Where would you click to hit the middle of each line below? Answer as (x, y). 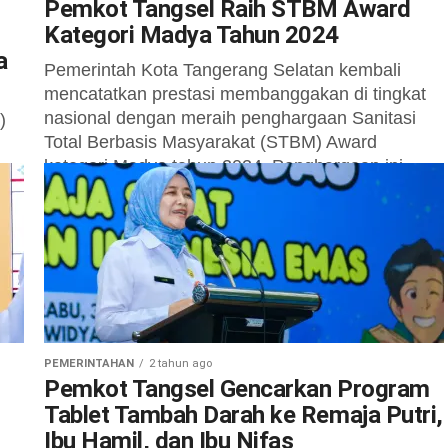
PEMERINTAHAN (89, 363)
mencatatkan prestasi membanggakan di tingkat (235, 94)
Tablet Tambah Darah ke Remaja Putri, (243, 415)
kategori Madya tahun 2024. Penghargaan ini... (231, 166)
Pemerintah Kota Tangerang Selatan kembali (222, 70)
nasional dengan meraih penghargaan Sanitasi (230, 118)
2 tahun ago (180, 363)
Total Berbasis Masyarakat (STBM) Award (210, 142)
